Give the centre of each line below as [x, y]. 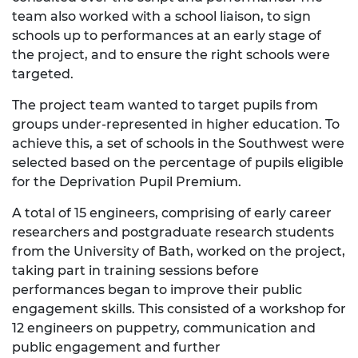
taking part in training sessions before [135, 270]
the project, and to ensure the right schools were [171, 54]
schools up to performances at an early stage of [167, 35]
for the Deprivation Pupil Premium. [127, 181]
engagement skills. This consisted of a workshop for [179, 308]
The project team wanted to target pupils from [165, 105]
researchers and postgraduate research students [173, 232]
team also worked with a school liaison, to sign [161, 16]
